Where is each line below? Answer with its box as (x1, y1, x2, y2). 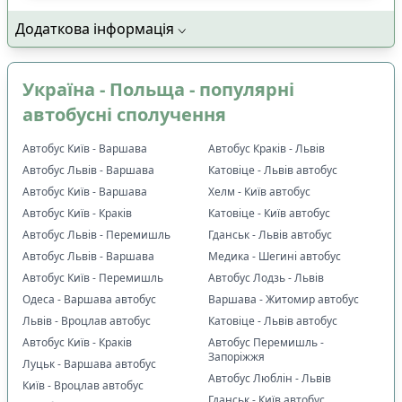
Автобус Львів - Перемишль (22, 226, 170, 242)
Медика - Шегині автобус (208, 248, 341, 264)
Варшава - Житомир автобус (208, 291, 359, 307)
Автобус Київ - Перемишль (22, 269, 163, 285)
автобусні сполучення (22, 101, 226, 127)
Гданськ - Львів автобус (208, 226, 332, 242)
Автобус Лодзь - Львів (208, 269, 324, 285)
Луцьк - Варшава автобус (22, 355, 156, 371)
